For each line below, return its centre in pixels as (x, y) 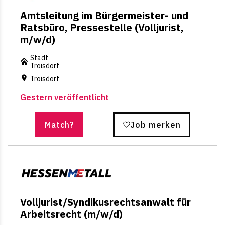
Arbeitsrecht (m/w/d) (71, 214)
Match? (59, 124)
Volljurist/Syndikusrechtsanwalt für (105, 202)
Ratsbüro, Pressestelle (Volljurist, (102, 28)
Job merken (155, 124)
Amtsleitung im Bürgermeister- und (104, 16)
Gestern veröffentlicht (65, 97)
